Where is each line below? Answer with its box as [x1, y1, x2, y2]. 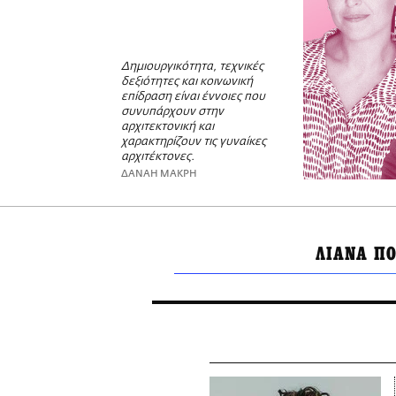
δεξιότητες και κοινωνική [121, 76, 253, 88]
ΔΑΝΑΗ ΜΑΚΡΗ [121, 168, 197, 180]
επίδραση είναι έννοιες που [121, 91, 265, 103]
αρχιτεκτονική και [121, 121, 214, 133]
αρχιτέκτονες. [121, 151, 194, 164]
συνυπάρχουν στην [121, 106, 224, 118]
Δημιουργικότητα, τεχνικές [121, 61, 263, 73]
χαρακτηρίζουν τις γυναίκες [121, 136, 266, 148]
